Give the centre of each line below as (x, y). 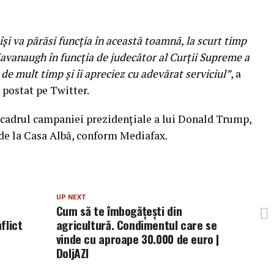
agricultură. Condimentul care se (136, 225)
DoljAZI (72, 253)
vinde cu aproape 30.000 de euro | (138, 239)
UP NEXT (71, 197)
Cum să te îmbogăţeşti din (119, 211)
